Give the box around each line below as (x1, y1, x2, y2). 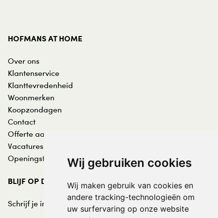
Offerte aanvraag (8, 129, 71, 139)
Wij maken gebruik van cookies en (67, 181, 193, 190)
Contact (8, 117, 36, 127)
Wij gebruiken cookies (67, 156, 192, 170)
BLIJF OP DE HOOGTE (8, 176, 85, 186)
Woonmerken (8, 92, 54, 103)
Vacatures (8, 141, 43, 151)
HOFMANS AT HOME (8, 34, 82, 44)
